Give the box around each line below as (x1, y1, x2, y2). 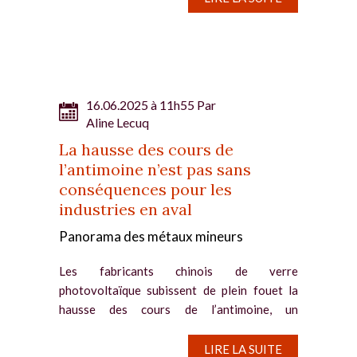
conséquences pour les (59, 178, 232, 199)
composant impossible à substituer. (59, 320, 298, 335)
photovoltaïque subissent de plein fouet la (59, 282, 298, 297)
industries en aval (59, 198, 192, 219)
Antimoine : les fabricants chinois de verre (59, 339, 298, 355)
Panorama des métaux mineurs (59, 227, 243, 245)
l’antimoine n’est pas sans (59, 159, 251, 179)
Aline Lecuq (86, 114, 149, 130)
